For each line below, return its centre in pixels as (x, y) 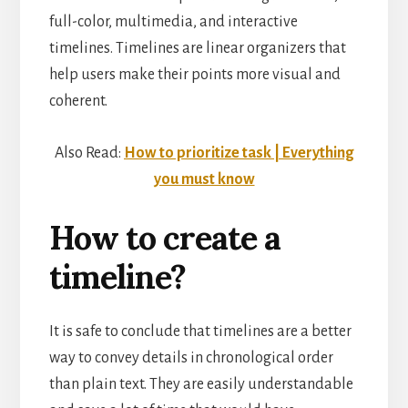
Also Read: (89, 153)
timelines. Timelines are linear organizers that (197, 48)
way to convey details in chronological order (191, 357)
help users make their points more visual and (194, 74)
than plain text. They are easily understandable (201, 384)
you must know (204, 179)
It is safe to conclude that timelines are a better (200, 331)
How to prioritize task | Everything (239, 153)
